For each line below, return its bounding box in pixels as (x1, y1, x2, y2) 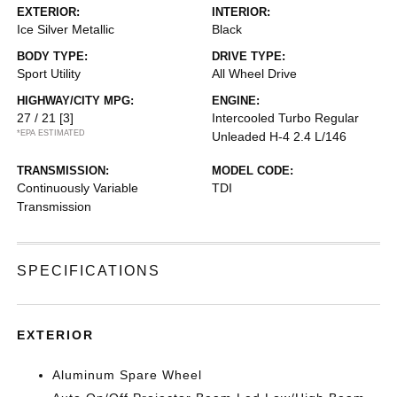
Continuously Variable (17, 181, 139, 195)
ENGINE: (212, 94, 260, 107)
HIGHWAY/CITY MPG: (17, 94, 135, 107)
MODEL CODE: (212, 164, 293, 177)
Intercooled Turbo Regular (212, 111, 359, 125)
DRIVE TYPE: (212, 50, 285, 63)
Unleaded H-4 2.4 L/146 (212, 129, 346, 144)
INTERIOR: (212, 5, 270, 19)
